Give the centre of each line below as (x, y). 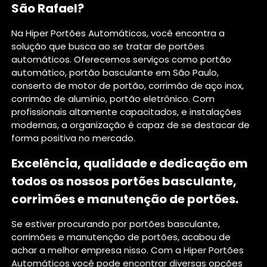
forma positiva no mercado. (74, 138)
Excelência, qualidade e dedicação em (130, 164)
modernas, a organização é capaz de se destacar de (131, 125)
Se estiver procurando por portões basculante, (116, 224)
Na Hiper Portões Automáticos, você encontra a (118, 33)
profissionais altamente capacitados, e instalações (127, 112)
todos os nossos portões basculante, (124, 181)
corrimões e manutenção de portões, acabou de (121, 237)
